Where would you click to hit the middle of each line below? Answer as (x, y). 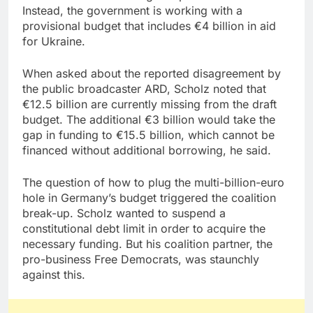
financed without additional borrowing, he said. (147, 151)
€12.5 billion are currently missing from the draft (150, 104)
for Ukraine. (54, 42)
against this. (54, 275)
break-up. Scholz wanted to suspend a (124, 213)
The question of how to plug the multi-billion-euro (153, 183)
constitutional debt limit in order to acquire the (144, 229)
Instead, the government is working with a (132, 11)
